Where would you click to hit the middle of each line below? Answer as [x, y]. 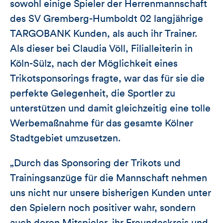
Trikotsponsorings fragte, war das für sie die [107, 79]
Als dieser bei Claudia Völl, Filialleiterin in [101, 49]
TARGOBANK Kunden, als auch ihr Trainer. [104, 34]
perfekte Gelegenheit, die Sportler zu [93, 94]
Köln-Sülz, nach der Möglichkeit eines [94, 64]
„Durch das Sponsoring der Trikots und [95, 164]
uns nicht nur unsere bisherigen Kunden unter [111, 193]
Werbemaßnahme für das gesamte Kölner [102, 124]
